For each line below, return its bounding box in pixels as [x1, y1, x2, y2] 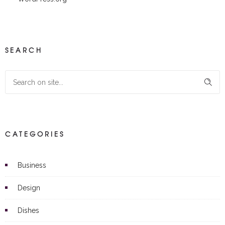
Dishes [18, 206, 39, 214]
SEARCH [5, 45, 43, 55]
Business [18, 161, 46, 169]
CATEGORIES [5, 129, 65, 139]
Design [18, 183, 40, 192]
